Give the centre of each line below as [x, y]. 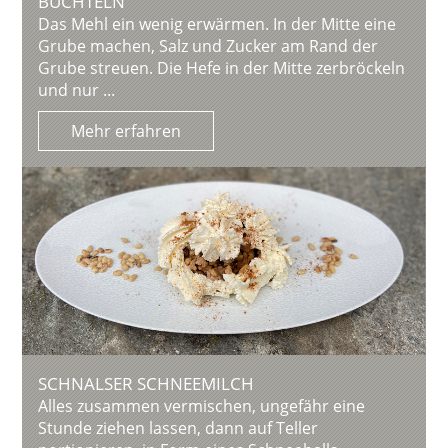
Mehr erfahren [126, 130]
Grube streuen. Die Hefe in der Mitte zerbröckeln [222, 67]
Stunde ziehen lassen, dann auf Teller [178, 427]
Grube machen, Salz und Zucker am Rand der [208, 45]
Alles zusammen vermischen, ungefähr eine [202, 405]
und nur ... [77, 89]
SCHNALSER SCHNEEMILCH [146, 383]
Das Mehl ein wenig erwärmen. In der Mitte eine [217, 23]
